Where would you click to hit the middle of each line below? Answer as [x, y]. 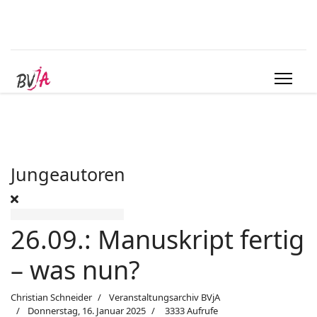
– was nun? [75, 270]
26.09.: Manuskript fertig [157, 240]
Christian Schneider [51, 297]
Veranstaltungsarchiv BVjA [165, 297]
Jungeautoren [68, 174]
